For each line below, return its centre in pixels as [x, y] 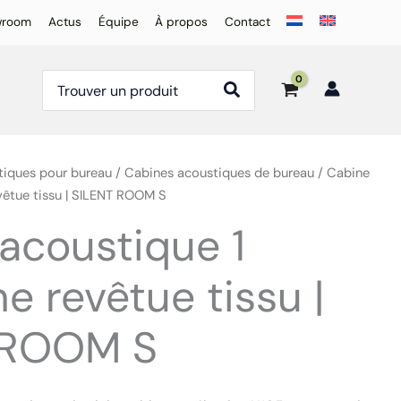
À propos [182, 22]
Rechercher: [82, 79]
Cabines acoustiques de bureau [220, 173]
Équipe [118, 22]
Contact [247, 22]
